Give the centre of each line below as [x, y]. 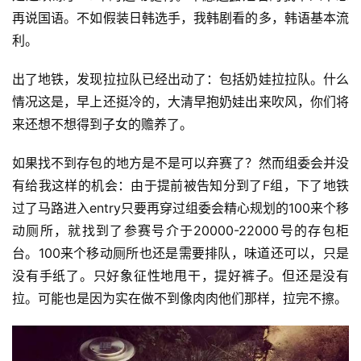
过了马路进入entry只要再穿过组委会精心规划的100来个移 [180, 207]
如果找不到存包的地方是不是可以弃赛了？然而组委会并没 [180, 162]
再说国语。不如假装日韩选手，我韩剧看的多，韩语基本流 [180, 17]
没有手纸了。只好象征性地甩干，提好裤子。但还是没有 [180, 275]
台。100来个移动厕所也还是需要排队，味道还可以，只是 [180, 253]
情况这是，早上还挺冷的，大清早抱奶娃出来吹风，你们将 [180, 101]
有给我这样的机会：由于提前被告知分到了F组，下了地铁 [180, 185]
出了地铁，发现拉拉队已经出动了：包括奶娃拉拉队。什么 [180, 79]
